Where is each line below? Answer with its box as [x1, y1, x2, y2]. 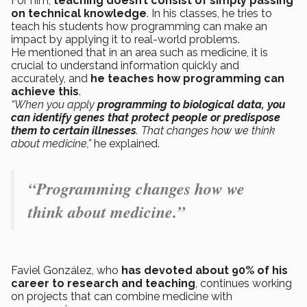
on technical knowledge [11, 6, 147, 20]
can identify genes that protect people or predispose [11, 110, 280, 124]
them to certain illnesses [11, 123, 136, 137]
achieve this [11, 84, 79, 98]
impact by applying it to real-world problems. [11, 32, 245, 46]
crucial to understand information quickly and [11, 58, 239, 72]
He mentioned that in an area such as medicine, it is [11, 45, 268, 59]
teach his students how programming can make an [11, 19, 267, 33]
